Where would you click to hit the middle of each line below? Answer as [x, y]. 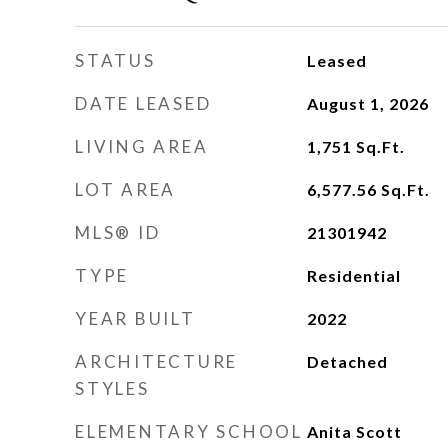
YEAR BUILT [135, 318]
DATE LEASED [143, 103]
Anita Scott [354, 431]
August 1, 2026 [367, 103]
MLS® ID [118, 232]
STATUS [115, 60]
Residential [353, 275]
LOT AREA [125, 189]
